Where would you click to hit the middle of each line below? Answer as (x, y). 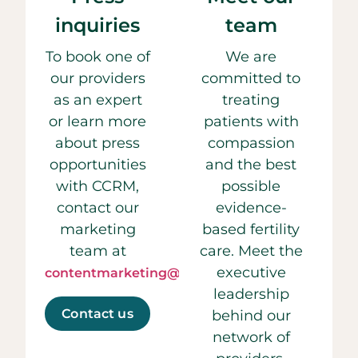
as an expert (97, 100)
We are (251, 57)
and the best (251, 165)
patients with (251, 122)
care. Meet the (251, 251)
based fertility (251, 230)
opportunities (97, 165)
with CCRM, (97, 187)
